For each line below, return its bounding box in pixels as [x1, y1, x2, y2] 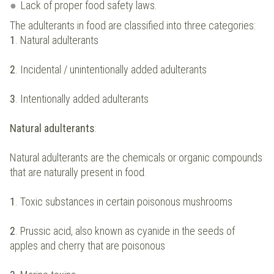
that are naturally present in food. [10, 166, 147, 179]
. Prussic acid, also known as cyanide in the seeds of [15, 224, 235, 238]
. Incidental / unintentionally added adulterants [15, 63, 207, 76]
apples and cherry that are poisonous [10, 239, 165, 253]
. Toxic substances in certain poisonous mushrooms [15, 195, 232, 209]
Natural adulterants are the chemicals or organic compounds [10, 151, 262, 165]
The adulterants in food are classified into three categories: [10, 19, 256, 32]
